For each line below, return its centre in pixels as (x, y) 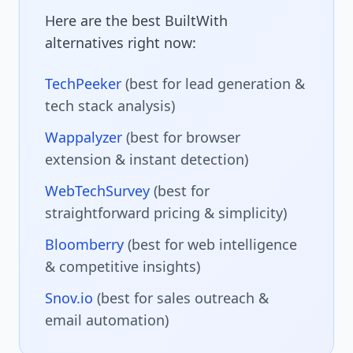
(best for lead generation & (215, 83)
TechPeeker (83, 83)
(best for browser (183, 137)
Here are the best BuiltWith (136, 20)
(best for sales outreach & (183, 297)
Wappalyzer (84, 137)
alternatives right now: (121, 42)
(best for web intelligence (212, 244)
